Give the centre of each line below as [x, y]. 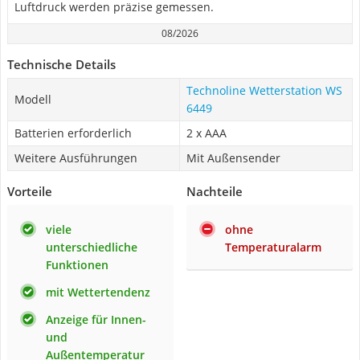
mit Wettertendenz [98, 292]
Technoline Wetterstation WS [264, 90]
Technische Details [61, 64]
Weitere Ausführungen [76, 158]
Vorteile [30, 191]
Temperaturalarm [273, 247]
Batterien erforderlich [73, 133]
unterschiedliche [92, 247]
